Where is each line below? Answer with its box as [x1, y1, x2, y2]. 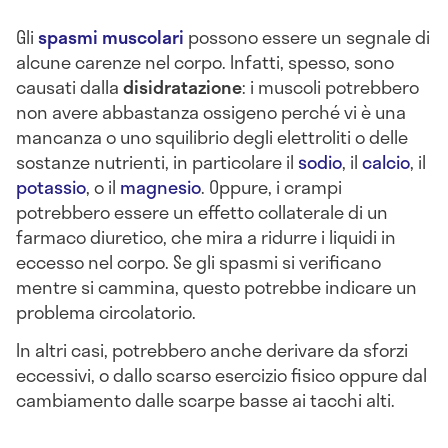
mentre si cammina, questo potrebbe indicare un [16, 272, 417, 301]
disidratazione [123, 72, 242, 101]
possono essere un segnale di [184, 22, 430, 51]
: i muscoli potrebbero [242, 72, 419, 101]
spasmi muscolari [38, 22, 184, 51]
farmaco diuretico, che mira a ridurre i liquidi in [16, 222, 396, 251]
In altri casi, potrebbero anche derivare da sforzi [16, 335, 408, 364]
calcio [362, 147, 410, 176]
